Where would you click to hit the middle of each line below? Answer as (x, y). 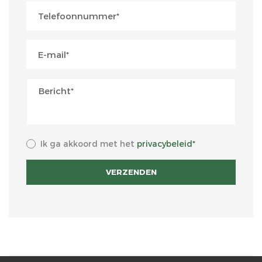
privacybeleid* (166, 144)
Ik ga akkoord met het (89, 144)
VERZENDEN (131, 172)
